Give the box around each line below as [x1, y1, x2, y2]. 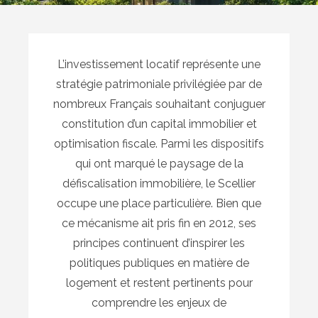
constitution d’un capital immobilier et [61, 117, 257, 131]
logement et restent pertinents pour [65, 276, 253, 290]
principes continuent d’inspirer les [73, 236, 245, 251]
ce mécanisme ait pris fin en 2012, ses [62, 216, 256, 231]
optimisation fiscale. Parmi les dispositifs [54, 137, 264, 151]
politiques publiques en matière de [69, 256, 249, 270]
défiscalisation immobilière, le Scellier [62, 177, 256, 191]
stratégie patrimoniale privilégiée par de [56, 77, 262, 92]
